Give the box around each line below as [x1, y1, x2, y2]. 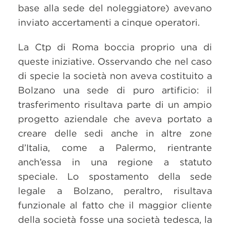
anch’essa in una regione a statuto [18, 157, 212, 167]
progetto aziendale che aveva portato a [18, 113, 212, 124]
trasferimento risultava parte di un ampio [18, 99, 212, 110]
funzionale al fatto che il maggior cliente [18, 200, 212, 210]
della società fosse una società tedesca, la [18, 214, 212, 225]
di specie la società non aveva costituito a [18, 70, 212, 81]
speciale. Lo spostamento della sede [18, 171, 212, 182]
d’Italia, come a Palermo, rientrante [18, 142, 212, 153]
